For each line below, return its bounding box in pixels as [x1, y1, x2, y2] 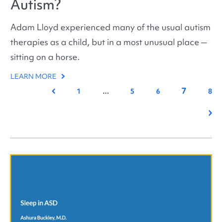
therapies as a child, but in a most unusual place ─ [10, 36, 207, 48]
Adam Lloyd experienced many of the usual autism [10, 21, 211, 33]
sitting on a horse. [10, 51, 80, 63]
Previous [51, 86, 79, 95]
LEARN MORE [10, 72, 58, 81]
